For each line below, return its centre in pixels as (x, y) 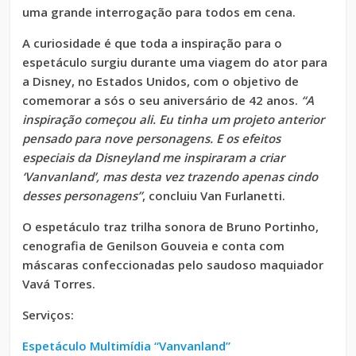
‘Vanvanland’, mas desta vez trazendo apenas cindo (170, 177)
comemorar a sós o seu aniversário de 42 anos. (162, 101)
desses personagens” (83, 196)
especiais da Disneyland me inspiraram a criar (154, 158)
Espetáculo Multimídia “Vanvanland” (127, 346)
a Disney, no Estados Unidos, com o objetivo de (161, 81)
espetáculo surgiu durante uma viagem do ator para (175, 62)
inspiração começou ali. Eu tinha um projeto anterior (174, 120)
